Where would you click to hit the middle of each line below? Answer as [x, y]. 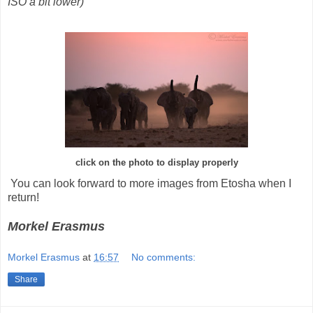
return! [23, 197]
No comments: [164, 257]
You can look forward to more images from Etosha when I [151, 183]
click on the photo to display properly [156, 162]
